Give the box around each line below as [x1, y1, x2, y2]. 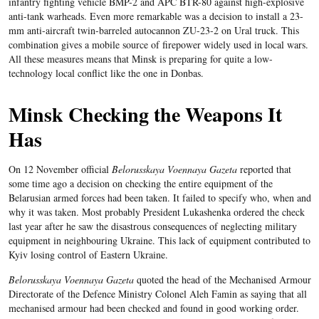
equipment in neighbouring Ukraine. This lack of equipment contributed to [8, 234, 310, 248]
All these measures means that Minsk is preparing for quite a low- [8, 52, 273, 66]
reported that [236, 162, 291, 177]
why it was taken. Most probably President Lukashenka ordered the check [8, 205, 305, 219]
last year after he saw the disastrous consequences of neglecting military [8, 219, 297, 234]
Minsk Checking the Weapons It [8, 100, 282, 130]
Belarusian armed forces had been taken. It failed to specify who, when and [8, 191, 311, 205]
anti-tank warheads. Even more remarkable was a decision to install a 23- [8, 9, 303, 23]
